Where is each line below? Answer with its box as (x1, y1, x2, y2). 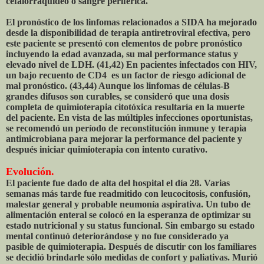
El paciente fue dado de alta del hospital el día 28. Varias (6, 178, 230, 189)
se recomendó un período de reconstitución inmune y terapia (6, 123, 246, 134)
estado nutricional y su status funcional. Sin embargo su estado (6, 220, 255, 231)
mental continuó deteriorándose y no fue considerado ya (6, 231, 229, 242)
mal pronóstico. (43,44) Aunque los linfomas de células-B (6, 81, 230, 91)
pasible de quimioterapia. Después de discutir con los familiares (6, 242, 256, 252)
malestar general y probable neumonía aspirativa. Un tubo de (6, 199, 250, 210)
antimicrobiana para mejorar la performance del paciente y (6, 134, 242, 144)
